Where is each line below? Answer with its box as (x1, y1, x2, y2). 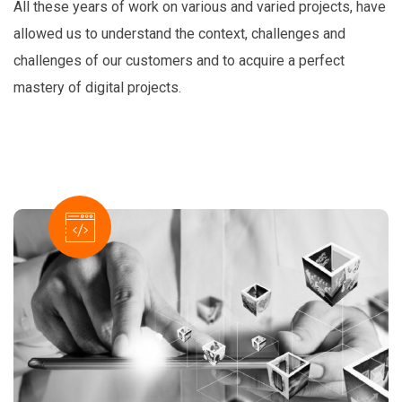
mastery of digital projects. (13, 79, 181, 97)
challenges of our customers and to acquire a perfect (13, 52, 345, 70)
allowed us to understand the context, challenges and (13, 25, 345, 43)
